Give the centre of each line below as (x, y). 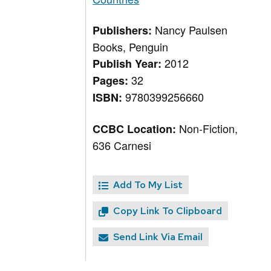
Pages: (112, 81)
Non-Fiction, (209, 129)
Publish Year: (129, 64)
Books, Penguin (131, 47)
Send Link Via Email (158, 237)
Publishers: (124, 31)
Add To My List (148, 185)
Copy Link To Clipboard (168, 211)
